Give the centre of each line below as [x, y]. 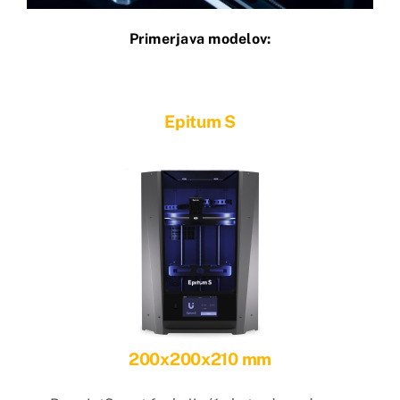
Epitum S [200, 121]
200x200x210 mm [200, 358]
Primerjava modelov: [200, 39]
